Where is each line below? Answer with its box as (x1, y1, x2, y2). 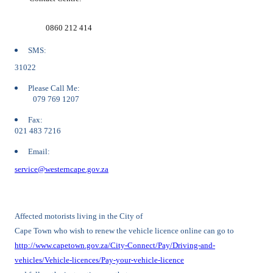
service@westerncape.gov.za (15, 164, 108, 174)
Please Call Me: (28, 83, 80, 93)
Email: (28, 147, 50, 157)
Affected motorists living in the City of (15, 211, 143, 221)
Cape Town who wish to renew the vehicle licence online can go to (15, 225, 234, 235)
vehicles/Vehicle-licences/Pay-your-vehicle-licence (15, 255, 184, 264)
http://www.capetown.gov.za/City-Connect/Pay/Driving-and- (15, 240, 215, 250)
